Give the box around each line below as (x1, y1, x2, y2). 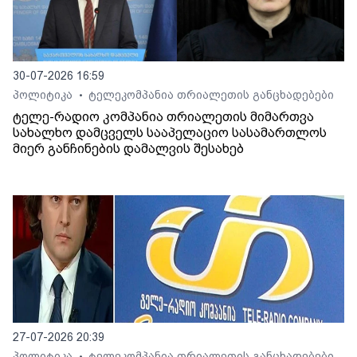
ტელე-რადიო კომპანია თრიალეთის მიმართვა (13, 109, 314, 125)
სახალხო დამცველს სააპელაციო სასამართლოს (13, 125, 327, 141)
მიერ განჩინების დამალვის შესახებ (13, 141, 244, 157)
